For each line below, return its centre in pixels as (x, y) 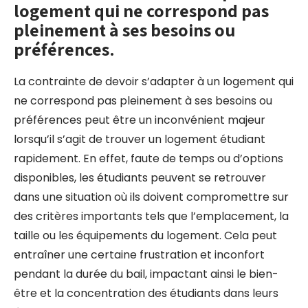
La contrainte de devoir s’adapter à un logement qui (154, 81)
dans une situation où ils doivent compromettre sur (151, 197)
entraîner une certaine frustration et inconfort (139, 255)
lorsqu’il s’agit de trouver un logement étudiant (140, 139)
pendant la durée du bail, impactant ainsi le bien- (146, 274)
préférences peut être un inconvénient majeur (140, 120)
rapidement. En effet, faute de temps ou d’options (148, 158)
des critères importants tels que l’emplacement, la (151, 216)
